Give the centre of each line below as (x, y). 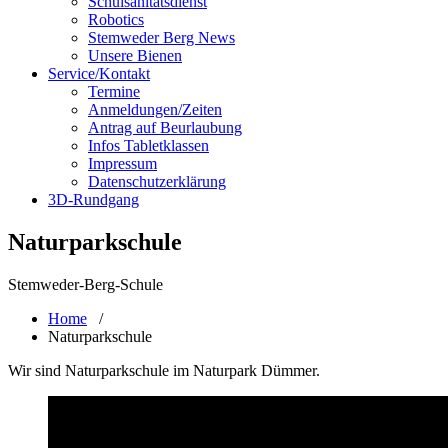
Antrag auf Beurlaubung (165, 127)
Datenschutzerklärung (157, 181)
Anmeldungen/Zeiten (155, 109)
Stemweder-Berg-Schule (85, 284)
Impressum (122, 163)
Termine (114, 91)
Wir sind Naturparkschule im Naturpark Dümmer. (164, 370)
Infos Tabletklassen (148, 145)
